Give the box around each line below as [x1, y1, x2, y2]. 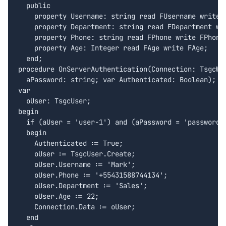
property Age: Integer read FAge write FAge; [18, 43, 208, 53]
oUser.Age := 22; [18, 192, 99, 201]
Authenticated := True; [18, 139, 123, 148]
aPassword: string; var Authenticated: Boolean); [18, 75, 216, 85]
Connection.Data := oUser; [18, 202, 135, 212]
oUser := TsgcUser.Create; [18, 149, 135, 159]
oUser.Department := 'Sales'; [18, 181, 147, 191]
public [18, 1, 50, 11]
